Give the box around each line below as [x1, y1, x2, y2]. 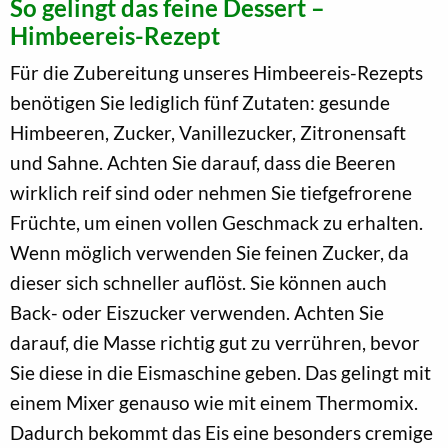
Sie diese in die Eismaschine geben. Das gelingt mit [10, 360, 431, 384]
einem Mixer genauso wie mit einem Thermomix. [10, 390, 418, 414]
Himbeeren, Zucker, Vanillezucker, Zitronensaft [10, 120, 406, 144]
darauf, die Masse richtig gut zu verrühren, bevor [10, 330, 420, 354]
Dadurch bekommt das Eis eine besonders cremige [10, 420, 433, 444]
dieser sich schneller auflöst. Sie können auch [10, 270, 387, 294]
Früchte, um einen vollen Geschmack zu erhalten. [10, 210, 423, 234]
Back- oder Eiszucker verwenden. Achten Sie [10, 300, 384, 324]
